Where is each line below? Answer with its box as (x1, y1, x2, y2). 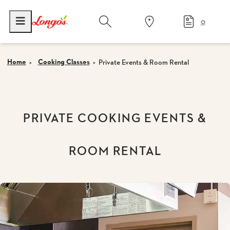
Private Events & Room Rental (98, 57, 189, 67)
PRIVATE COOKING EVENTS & (23, 110, 207, 126)
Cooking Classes (37, 57, 90, 67)
